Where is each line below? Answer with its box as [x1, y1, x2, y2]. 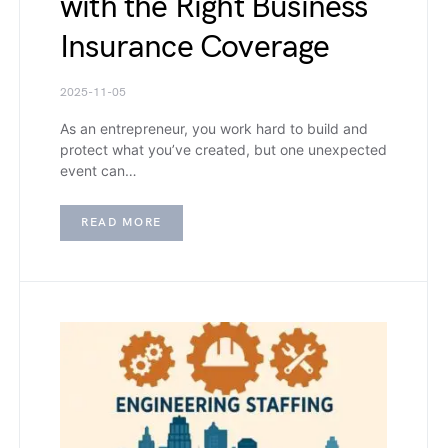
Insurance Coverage [60, 28, 330, 68]
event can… [60, 162, 137, 180]
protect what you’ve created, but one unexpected [60, 141, 387, 159]
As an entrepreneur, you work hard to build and [60, 120, 368, 138]
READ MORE [81, 215, 162, 231]
